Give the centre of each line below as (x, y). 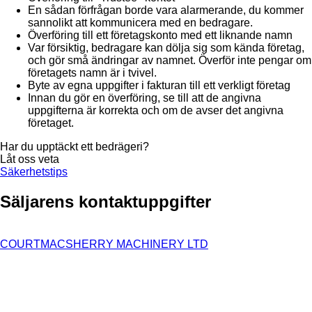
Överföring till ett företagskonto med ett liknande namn (160, 35)
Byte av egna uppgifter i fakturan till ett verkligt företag (159, 85)
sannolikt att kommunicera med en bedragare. (140, 22)
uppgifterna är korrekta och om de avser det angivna (156, 110)
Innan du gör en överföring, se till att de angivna (145, 97)
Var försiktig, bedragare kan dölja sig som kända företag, (166, 47)
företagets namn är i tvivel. (92, 72)
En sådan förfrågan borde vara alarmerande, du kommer (166, 10)
